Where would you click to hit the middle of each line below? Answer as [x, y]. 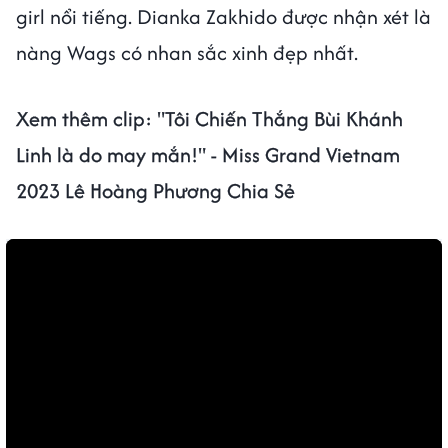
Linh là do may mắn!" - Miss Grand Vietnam [208, 154]
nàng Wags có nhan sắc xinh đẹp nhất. [187, 52]
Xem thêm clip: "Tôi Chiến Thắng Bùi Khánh [209, 118]
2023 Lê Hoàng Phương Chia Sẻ [155, 190]
